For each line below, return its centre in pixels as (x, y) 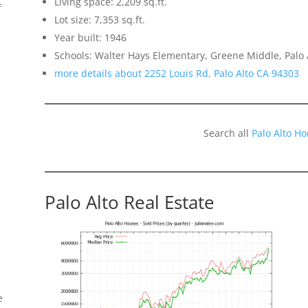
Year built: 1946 (90, 37)
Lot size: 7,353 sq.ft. (99, 19)
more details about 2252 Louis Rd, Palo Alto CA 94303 (176, 73)
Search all (227, 133)
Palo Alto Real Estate (129, 202)
